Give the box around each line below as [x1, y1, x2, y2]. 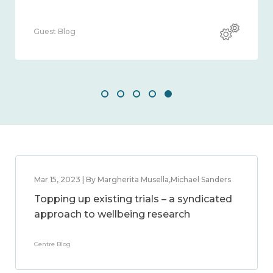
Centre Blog [34, 240, 71, 248]
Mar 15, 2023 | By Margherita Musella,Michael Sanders [34, 175, 231, 184]
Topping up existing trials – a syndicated [34, 193, 232, 205]
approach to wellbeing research [34, 208, 190, 220]
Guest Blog [34, 27, 76, 36]
